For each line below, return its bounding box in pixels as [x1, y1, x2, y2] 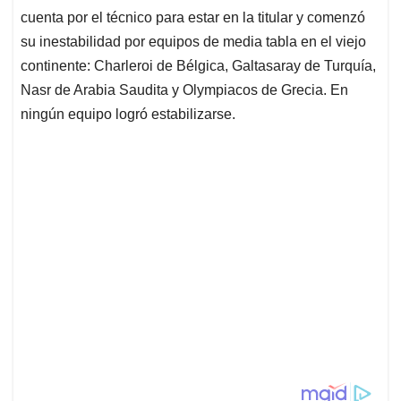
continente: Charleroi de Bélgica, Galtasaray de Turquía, [21, 58, 376, 74]
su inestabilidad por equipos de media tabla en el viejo [21, 34, 366, 50]
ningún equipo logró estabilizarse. [21, 107, 235, 123]
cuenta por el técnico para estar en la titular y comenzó [21, 10, 365, 26]
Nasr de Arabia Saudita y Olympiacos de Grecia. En [21, 82, 348, 98]
